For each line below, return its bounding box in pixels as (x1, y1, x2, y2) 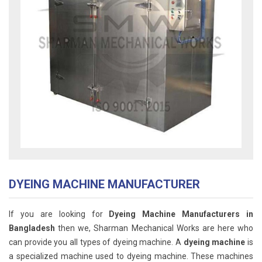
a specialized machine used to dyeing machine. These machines (9, 251, 253, 261)
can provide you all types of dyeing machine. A (9, 237, 184, 247)
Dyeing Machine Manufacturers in (109, 209, 253, 219)
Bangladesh (9, 223, 58, 233)
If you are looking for (9, 209, 109, 219)
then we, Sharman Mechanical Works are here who (58, 223, 253, 233)
